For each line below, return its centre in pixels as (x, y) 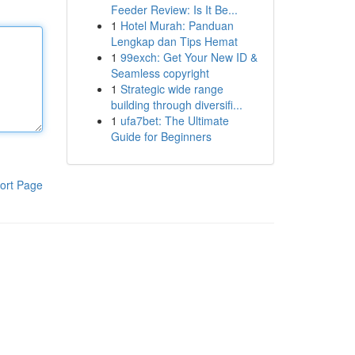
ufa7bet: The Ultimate (174, 120)
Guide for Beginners (161, 136)
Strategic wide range (172, 89)
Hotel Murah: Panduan (177, 25)
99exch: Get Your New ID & (189, 57)
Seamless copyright (160, 73)
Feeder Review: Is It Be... (174, 10)
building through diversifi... (176, 105)
